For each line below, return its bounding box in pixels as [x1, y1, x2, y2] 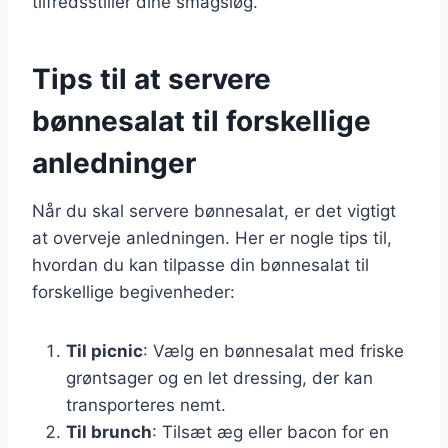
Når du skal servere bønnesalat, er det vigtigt [32, 200, 396, 221]
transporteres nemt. [66, 394, 226, 415]
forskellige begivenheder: [32, 281, 235, 302]
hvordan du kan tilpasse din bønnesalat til [32, 254, 369, 275]
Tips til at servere [32, 61, 271, 96]
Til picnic [66, 340, 143, 361]
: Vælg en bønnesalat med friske [143, 340, 404, 361]
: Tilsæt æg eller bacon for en [152, 421, 389, 442]
